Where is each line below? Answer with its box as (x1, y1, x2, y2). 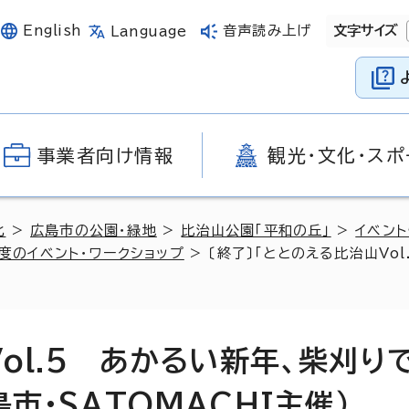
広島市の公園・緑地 (30, 224, 157, 237)
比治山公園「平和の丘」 (181, 224, 331, 237)
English (23, 24, 82, 37)
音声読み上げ (223, 24, 311, 37)
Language (110, 24, 187, 38)
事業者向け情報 (37, 146, 174, 164)
